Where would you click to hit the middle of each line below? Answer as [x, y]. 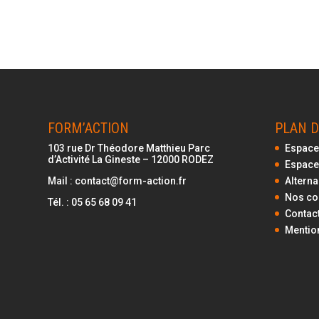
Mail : [62, 181]
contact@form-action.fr [131, 181]
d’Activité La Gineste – [100, 159]
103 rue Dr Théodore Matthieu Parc [129, 148]
